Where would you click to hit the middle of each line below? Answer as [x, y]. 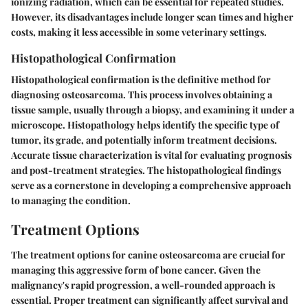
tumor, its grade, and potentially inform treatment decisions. [144, 140]
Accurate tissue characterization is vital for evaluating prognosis [151, 155]
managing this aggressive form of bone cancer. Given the [136, 270]
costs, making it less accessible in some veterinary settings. [139, 32]
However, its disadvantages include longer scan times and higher [152, 16]
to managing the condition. [71, 200]
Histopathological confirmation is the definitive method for [141, 79]
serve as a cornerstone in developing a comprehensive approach [151, 185]
